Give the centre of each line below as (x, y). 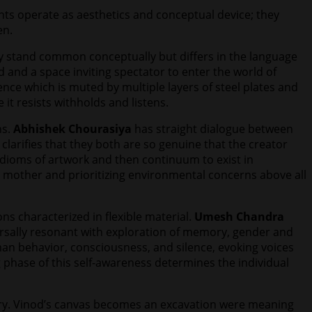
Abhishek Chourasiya (72, 129)
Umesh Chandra (239, 217)
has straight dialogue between (212, 129)
